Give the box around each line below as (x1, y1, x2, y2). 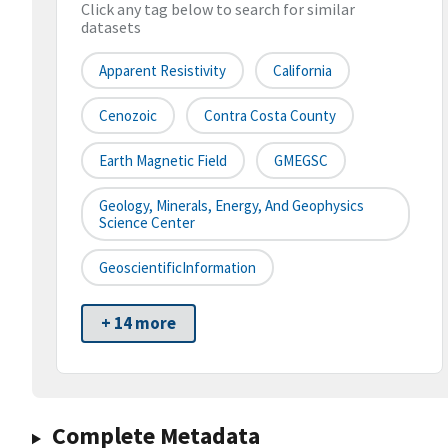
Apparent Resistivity (99, 61, 226, 81)
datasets (81, 17, 141, 38)
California (273, 61, 332, 81)
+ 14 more (101, 312, 176, 335)
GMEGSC (274, 151, 328, 171)
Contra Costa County (204, 106, 336, 126)
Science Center (99, 213, 195, 233)
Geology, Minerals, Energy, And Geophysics (99, 196, 364, 216)
